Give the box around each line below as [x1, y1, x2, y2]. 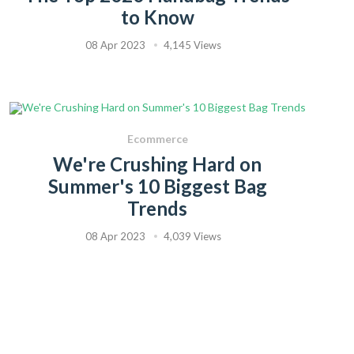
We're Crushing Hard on [53, 153, 262, 176]
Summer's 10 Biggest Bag [47, 175, 267, 198]
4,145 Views [164, 39, 221, 52]
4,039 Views [164, 230, 221, 243]
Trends [127, 197, 187, 220]
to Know [120, 6, 194, 29]
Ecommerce [126, 132, 188, 146]
